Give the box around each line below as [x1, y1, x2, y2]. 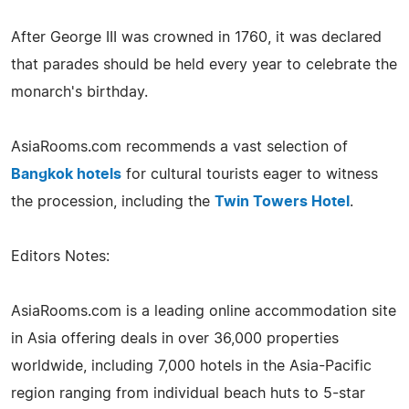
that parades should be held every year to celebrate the [11, 57, 397, 72]
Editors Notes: [11, 248, 110, 264]
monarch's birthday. [11, 84, 148, 100]
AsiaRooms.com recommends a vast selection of [11, 139, 348, 154]
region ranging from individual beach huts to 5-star [11, 385, 365, 401]
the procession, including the [11, 194, 215, 209]
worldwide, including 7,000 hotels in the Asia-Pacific [11, 358, 372, 373]
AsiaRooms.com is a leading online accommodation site [11, 303, 396, 319]
